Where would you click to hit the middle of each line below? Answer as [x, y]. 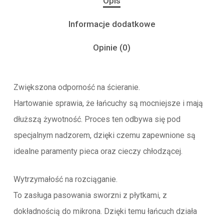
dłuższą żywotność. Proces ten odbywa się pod [97, 119]
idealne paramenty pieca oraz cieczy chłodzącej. [98, 151]
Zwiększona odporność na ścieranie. [76, 87]
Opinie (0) [112, 48]
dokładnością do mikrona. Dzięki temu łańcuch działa [105, 211]
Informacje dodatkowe [112, 24]
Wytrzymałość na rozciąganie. [65, 179]
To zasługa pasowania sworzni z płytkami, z [90, 195]
